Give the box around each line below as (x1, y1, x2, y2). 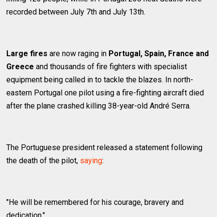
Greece (6, 62, 34, 72)
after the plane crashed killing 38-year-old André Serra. (6, 101, 191, 111)
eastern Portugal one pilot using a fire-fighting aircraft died (6, 88, 204, 98)
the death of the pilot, (6, 156, 80, 166)
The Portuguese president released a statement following (6, 143, 203, 153)
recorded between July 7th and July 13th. (6, 7, 146, 17)
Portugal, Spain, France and (108, 49, 209, 59)
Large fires (6, 49, 48, 59)
